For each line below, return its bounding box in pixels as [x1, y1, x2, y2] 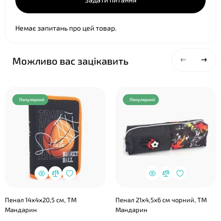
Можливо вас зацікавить [12, 55, 128, 67]
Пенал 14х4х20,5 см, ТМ [5, 196, 76, 204]
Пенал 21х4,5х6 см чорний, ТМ [115, 196, 207, 204]
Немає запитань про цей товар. [15, 24, 116, 32]
